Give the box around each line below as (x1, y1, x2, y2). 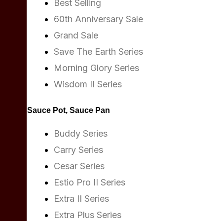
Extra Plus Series (54, 210, 121, 220)
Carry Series (54, 145, 103, 155)
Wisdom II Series (54, 79, 122, 89)
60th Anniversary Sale (54, 14, 143, 24)
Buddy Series (54, 128, 108, 139)
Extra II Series (54, 193, 109, 204)
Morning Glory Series (54, 63, 139, 73)
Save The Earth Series (54, 46, 143, 57)
